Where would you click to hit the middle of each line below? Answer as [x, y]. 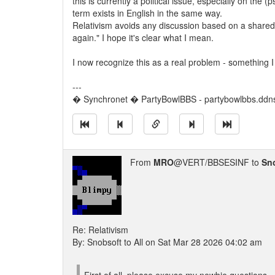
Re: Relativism [100, 230]
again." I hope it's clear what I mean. [143, 37]
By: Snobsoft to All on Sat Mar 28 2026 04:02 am [167, 242]
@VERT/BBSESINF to [218, 162]
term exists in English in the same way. [147, 13]
